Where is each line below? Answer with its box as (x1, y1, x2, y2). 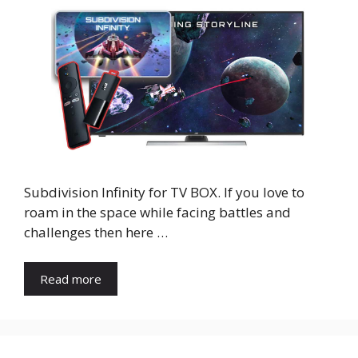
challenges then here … (24, 222, 168, 241)
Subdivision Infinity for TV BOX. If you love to (24, 182, 304, 201)
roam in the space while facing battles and (24, 202, 291, 221)
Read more (40, 271, 101, 288)
